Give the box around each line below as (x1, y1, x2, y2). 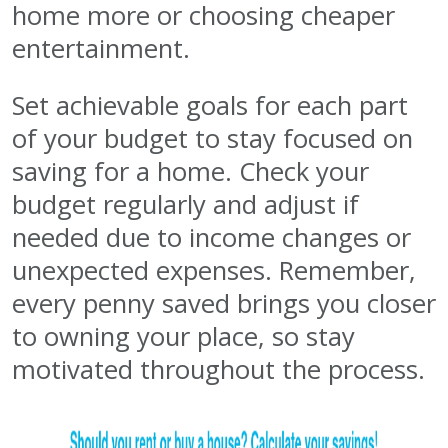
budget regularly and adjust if (12, 187, 359, 223)
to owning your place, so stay (12, 319, 355, 355)
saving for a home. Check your (12, 154, 369, 190)
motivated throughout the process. (12, 352, 425, 388)
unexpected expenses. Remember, (12, 253, 416, 289)
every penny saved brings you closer (12, 286, 436, 322)
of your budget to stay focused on (12, 121, 413, 157)
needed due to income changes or (12, 220, 411, 256)
